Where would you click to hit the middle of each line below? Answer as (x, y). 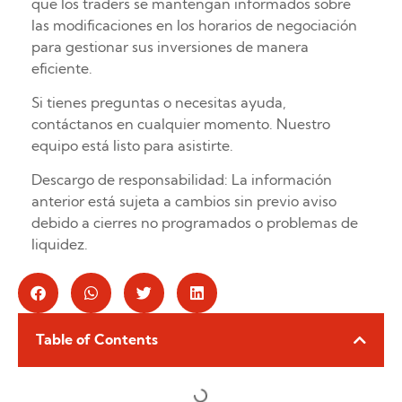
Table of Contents (97, 340)
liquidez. (60, 245)
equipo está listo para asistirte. (132, 146)
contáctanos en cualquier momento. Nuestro (181, 124)
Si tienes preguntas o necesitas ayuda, (159, 103)
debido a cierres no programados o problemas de (195, 223)
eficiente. (62, 68)
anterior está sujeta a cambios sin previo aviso (184, 201)
